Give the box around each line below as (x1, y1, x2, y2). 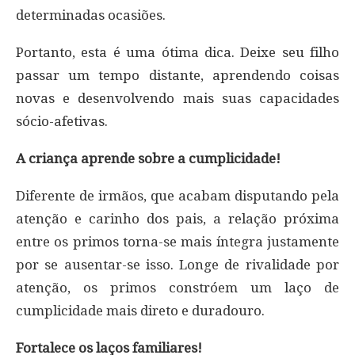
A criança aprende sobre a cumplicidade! (16, 150, 281, 166)
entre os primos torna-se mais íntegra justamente (16, 233, 339, 250)
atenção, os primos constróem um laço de (16, 279, 339, 296)
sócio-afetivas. (16, 113, 108, 129)
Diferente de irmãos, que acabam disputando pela (16, 187, 339, 204)
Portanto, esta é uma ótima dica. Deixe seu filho (16, 44, 339, 60)
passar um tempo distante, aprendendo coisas (16, 67, 339, 83)
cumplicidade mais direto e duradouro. (16, 302, 265, 319)
